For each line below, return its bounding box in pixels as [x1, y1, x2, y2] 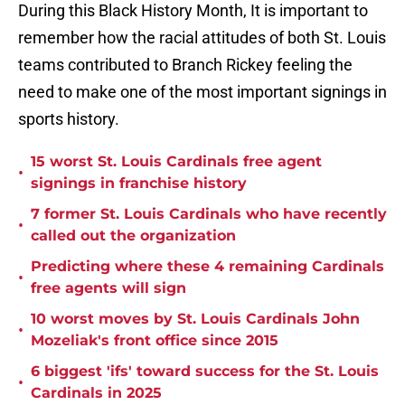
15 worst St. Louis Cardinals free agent [31, 153, 322, 171]
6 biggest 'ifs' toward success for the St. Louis [31, 363, 379, 381]
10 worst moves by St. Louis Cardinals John [31, 310, 360, 328]
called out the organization [31, 227, 236, 245]
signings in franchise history [31, 174, 247, 193]
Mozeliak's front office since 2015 [31, 332, 278, 350]
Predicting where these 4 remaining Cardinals [31, 258, 384, 276]
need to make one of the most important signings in [18, 82, 387, 102]
